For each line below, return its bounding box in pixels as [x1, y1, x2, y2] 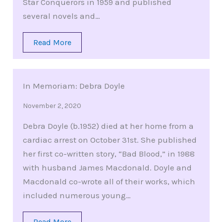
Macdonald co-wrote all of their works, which [22, 176, 195, 187]
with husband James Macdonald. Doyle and [22, 163, 192, 173]
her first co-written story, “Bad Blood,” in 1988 [22, 149, 195, 159]
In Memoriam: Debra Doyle [22, 81, 125, 91]
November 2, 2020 [22, 102, 81, 111]
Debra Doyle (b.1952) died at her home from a [22, 121, 194, 131]
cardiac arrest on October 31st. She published [22, 135, 197, 145]
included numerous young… [22, 190, 131, 201]
